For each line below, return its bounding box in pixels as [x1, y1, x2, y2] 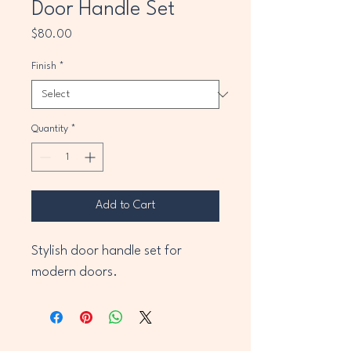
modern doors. [31, 266, 118, 279]
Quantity [31, 124, 68, 134]
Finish [31, 61, 56, 71]
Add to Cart [96, 200, 155, 212]
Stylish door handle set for [31, 244, 185, 258]
